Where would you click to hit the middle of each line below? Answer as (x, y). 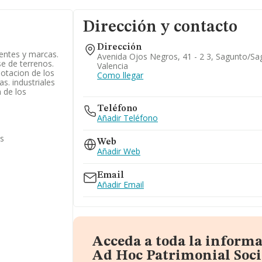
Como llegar (120, 75)
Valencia (113, 66)
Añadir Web (119, 151)
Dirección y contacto (161, 27)
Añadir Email (121, 185)
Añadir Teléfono (128, 118)
